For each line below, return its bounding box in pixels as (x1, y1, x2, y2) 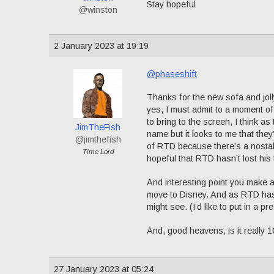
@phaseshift (147, 68, 197, 79)
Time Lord (82, 147, 114, 155)
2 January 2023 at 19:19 (54, 40, 149, 51)
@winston (78, 4, 117, 15)
